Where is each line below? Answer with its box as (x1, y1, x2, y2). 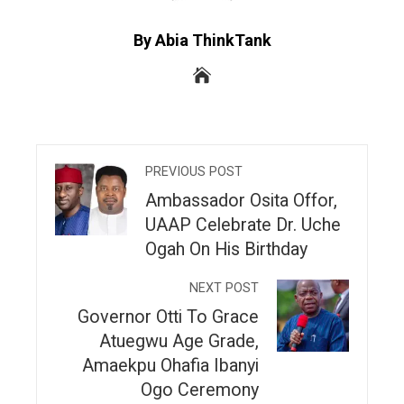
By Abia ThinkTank (133, 30, 271, 50)
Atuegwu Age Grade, (99, 330, 259, 352)
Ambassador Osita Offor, (145, 189, 337, 211)
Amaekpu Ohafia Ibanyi (82, 354, 259, 376)
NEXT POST (189, 280, 259, 296)
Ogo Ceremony (141, 379, 259, 400)
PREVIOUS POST (145, 163, 243, 179)
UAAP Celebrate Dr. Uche (145, 214, 341, 235)
